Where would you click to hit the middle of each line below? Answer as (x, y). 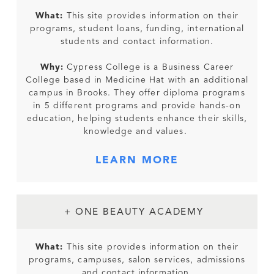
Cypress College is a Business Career (149, 68)
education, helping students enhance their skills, (137, 119)
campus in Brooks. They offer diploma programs (137, 93)
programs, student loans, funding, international (137, 29)
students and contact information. (137, 42)
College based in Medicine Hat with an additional (137, 80)
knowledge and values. (137, 132)
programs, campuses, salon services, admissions (137, 260)
